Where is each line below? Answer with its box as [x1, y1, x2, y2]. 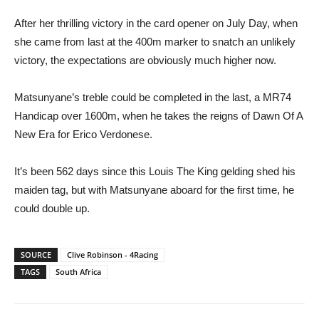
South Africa [56, 266, 101, 278]
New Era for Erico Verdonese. [14, 128, 152, 141]
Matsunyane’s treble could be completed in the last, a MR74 [14, 91, 291, 104]
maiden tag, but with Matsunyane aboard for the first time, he [14, 184, 294, 197]
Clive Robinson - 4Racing [67, 249, 158, 261]
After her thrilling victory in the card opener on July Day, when [14, 17, 298, 30]
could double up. [14, 202, 90, 215]
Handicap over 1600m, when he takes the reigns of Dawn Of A [14, 110, 303, 122]
